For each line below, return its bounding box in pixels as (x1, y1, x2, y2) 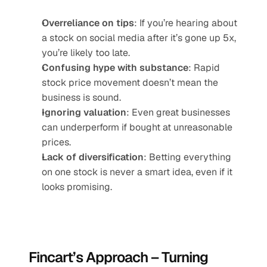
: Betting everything (144, 151, 231, 163)
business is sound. (42, 91, 121, 104)
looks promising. (42, 181, 112, 193)
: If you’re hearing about (134, 17, 237, 29)
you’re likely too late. (42, 46, 130, 59)
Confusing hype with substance (42, 61, 188, 74)
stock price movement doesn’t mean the (42, 76, 218, 89)
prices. (42, 136, 71, 148)
